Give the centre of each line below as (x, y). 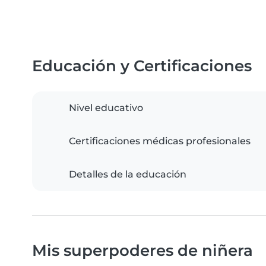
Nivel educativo (106, 108)
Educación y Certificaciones (142, 66)
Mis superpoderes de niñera (142, 251)
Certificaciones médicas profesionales (160, 141)
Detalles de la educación (128, 175)
